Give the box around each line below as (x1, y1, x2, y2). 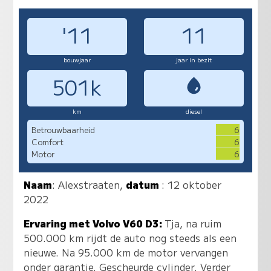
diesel (186, 106, 203, 116)
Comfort (31, 135, 64, 148)
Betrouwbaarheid (31, 123, 95, 135)
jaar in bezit (176, 54, 212, 64)
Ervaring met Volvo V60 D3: (24, 216, 165, 231)
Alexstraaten (58, 177, 120, 192)
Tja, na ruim (165, 216, 222, 231)
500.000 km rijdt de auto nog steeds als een (24, 230, 237, 246)
